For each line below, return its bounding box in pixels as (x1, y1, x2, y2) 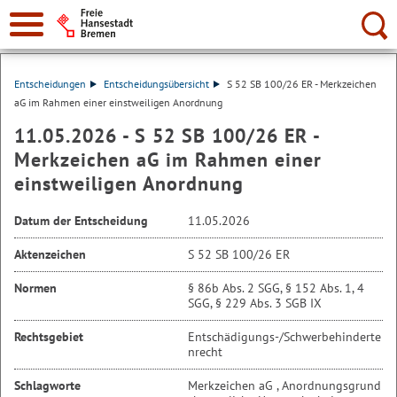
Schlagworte (14, 378, 81, 393)
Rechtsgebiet (14, 329, 83, 345)
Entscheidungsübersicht (103, 77, 209, 90)
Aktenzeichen (14, 246, 86, 262)
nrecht (188, 344, 222, 360)
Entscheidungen (14, 77, 86, 90)
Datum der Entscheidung (14, 213, 148, 229)
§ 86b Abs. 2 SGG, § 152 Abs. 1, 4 (188, 280, 364, 296)
